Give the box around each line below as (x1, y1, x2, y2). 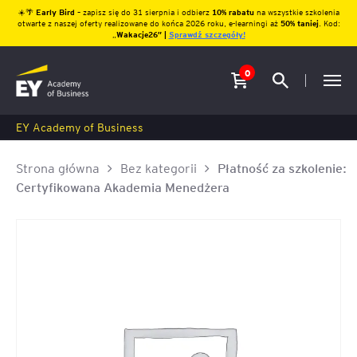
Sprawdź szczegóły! (168, 29, 245, 39)
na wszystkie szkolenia (256, 6, 339, 17)
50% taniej (280, 18, 319, 28)
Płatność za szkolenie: (218, 159, 347, 176)
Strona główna (16, 159, 100, 176)
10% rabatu (209, 6, 257, 17)
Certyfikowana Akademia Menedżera (16, 178, 229, 195)
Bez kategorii (120, 159, 197, 176)
